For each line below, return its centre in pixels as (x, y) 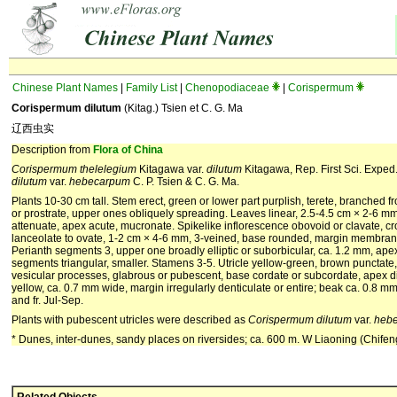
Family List (152, 88)
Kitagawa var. (171, 169)
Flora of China (128, 150)
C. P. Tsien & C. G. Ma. (185, 182)
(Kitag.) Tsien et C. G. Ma (182, 108)
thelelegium (108, 169)
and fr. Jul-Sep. (47, 300)
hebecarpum (100, 182)
